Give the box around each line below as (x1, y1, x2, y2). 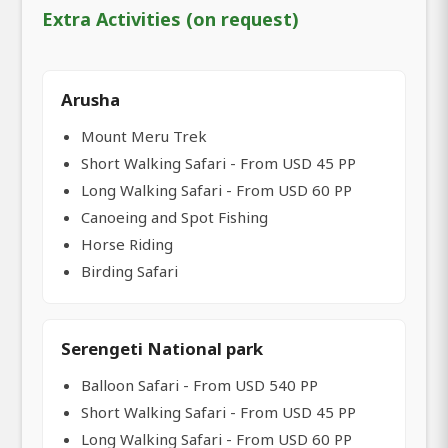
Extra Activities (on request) (42, 6, 299, 31)
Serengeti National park (61, 336, 263, 360)
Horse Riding (81, 233, 173, 254)
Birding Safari (81, 260, 178, 281)
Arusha (61, 87, 120, 111)
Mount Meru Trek (81, 125, 207, 146)
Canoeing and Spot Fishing (81, 206, 268, 227)
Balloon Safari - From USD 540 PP (81, 374, 318, 395)
